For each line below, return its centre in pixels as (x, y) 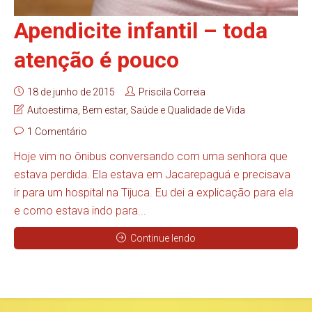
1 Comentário (57, 132)
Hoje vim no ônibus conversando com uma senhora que (151, 157)
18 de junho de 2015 (71, 92)
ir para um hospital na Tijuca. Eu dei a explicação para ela (154, 193)
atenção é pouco (96, 60)
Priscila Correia (172, 92)
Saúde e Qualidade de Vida (188, 110)
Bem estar (104, 110)
